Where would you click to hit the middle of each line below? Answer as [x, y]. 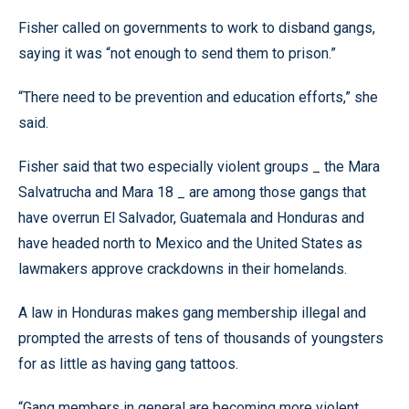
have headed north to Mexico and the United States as [190, 243]
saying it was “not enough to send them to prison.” [177, 53]
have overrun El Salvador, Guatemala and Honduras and [191, 218]
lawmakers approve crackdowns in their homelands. [183, 269]
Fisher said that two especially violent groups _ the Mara [199, 167]
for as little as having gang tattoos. [128, 364]
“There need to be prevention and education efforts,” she [198, 97]
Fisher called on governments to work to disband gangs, [197, 28]
